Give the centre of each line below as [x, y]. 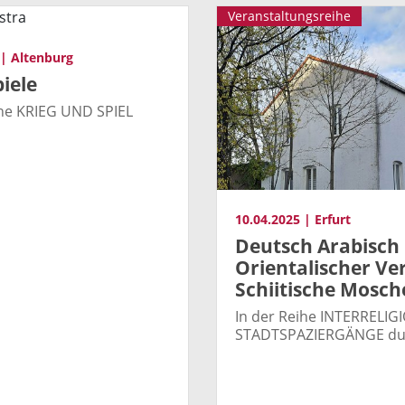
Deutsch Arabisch [317, 246]
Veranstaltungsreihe [289, 16]
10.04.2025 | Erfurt [293, 219]
